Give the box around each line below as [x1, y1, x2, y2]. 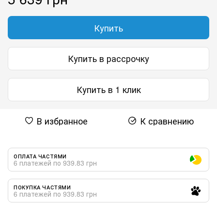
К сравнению [139, 114, 194, 127]
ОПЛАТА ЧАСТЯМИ [14, 152, 67, 160]
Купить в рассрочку [68, 52, 149, 65]
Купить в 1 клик [76, 83, 141, 96]
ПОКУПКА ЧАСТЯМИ [14, 183, 71, 191]
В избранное [36, 114, 88, 127]
